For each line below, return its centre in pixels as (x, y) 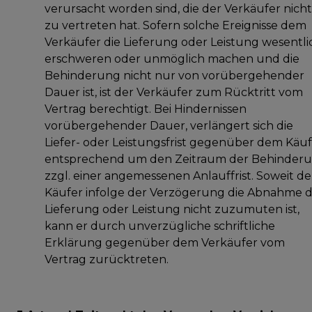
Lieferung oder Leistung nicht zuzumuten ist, (172, 209)
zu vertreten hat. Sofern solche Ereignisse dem (175, 25)
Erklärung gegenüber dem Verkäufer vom (165, 242)
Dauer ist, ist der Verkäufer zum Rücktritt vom (174, 92)
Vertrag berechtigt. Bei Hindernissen (146, 109)
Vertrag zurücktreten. (107, 259)
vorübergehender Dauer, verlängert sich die (169, 125)
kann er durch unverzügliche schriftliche (160, 226)
